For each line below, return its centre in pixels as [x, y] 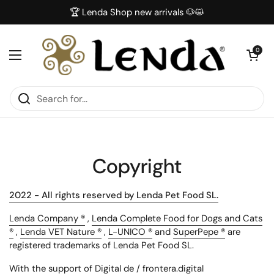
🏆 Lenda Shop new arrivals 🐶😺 [137, 12]
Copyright [137, 166]
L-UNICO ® [130, 232]
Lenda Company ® [47, 218]
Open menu [41, 62]
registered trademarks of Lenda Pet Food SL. [102, 245]
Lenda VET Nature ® [61, 232]
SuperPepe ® [199, 232]
